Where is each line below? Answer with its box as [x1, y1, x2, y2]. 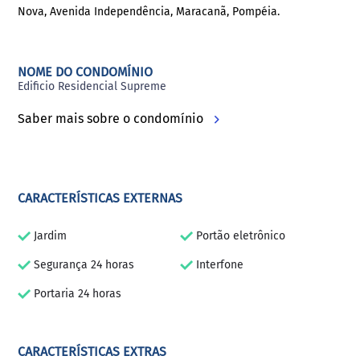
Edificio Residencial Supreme [18, 80, 167, 93]
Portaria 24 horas [31, 287, 122, 301]
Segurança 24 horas [31, 258, 135, 272]
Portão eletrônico [193, 229, 285, 243]
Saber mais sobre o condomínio [18, 111, 207, 126]
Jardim [31, 229, 67, 243]
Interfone [193, 258, 243, 272]
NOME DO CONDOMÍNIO [18, 64, 153, 80]
